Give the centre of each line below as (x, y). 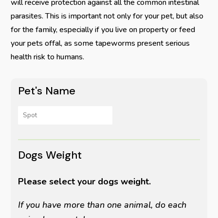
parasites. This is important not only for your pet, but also (107, 16)
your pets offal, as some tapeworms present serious (100, 43)
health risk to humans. (48, 57)
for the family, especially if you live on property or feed (103, 29)
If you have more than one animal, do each (102, 205)
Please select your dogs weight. (85, 181)
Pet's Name (47, 91)
